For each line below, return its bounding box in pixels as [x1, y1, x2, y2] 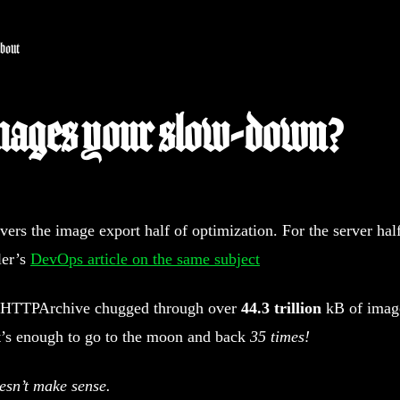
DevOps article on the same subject [30, 250, 260, 269]
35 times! [250, 328, 310, 346]
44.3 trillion [241, 299, 321, 318]
